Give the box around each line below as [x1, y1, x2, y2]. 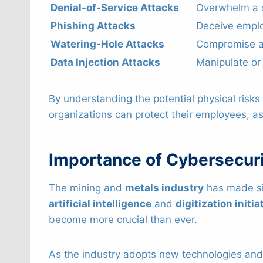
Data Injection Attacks [50, 56, 160, 69]
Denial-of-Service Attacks [50, 2, 179, 14]
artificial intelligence [49, 198, 151, 210]
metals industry [125, 182, 204, 194]
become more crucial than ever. [49, 214, 197, 226]
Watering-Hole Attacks [50, 38, 164, 50]
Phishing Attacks [50, 20, 136, 32]
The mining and [49, 182, 125, 194]
